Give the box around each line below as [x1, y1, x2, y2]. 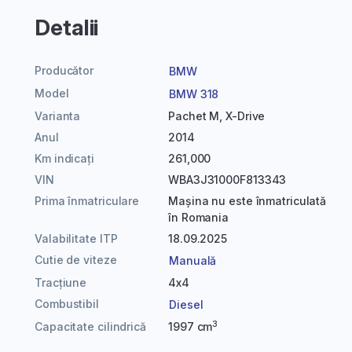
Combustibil [35, 297, 99, 310]
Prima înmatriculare [35, 194, 140, 207]
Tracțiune [35, 276, 87, 289]
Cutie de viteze [35, 253, 117, 266]
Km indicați [35, 152, 94, 165]
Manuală [169, 254, 217, 267]
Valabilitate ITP [35, 232, 118, 245]
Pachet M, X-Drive [168, 109, 266, 123]
